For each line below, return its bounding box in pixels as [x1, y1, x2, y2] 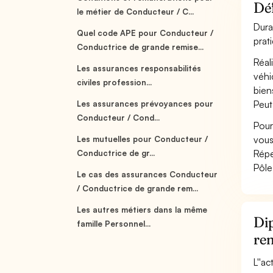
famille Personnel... [77, 219, 151, 229]
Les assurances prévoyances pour [77, 99, 214, 108]
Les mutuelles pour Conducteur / [77, 134, 208, 144]
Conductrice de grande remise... [77, 42, 204, 52]
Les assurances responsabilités [77, 63, 202, 73]
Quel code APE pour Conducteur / [77, 28, 214, 38]
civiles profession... [77, 77, 152, 87]
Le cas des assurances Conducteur [77, 169, 218, 179]
